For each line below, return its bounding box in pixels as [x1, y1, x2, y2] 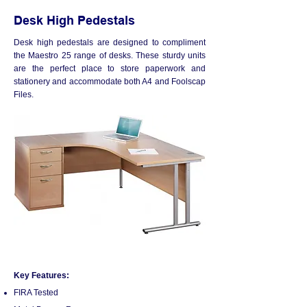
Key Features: [14, 271, 69, 280]
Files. [14, 90, 34, 99]
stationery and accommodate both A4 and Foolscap [14, 77, 206, 86]
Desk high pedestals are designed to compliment [14, 38, 206, 47]
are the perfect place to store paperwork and [14, 64, 206, 73]
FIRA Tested [14, 288, 58, 297]
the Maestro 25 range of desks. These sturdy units [14, 51, 206, 60]
